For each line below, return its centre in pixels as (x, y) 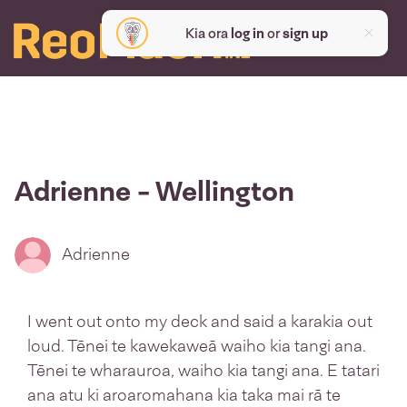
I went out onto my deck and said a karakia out (200, 322)
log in (247, 33)
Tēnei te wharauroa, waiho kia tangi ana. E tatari (203, 371)
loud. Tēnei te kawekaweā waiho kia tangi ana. (197, 346)
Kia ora (208, 33)
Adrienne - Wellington (154, 191)
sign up (305, 33)
